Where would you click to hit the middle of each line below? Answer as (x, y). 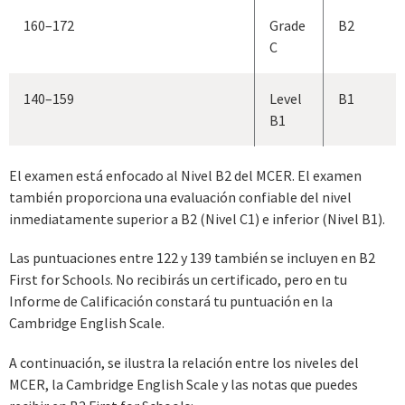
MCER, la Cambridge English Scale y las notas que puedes (184, 385)
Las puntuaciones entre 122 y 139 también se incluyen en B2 (192, 258)
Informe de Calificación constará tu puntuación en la (171, 301)
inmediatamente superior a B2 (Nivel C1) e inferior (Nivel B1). (197, 218)
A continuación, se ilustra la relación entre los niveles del (184, 363)
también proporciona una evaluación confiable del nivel (180, 197)
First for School (57, 280)
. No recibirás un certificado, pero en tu (229, 280)
